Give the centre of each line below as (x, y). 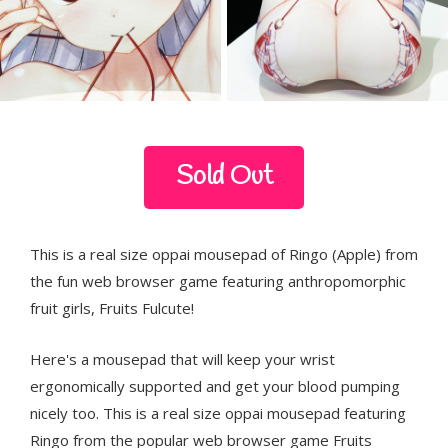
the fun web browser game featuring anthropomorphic (218, 280)
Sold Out (224, 177)
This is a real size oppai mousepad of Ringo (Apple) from (224, 253)
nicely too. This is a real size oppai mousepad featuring (218, 412)
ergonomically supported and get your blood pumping (215, 385)
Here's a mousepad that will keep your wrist (182, 358)
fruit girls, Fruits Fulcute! (112, 307)
